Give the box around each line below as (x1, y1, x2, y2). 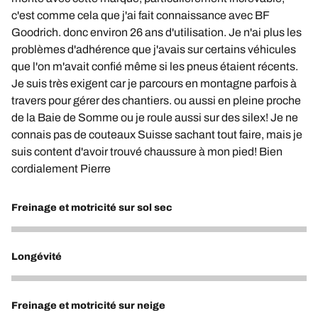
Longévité (11, 251, 62, 263)
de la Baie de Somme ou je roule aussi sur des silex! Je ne (11, 111, 298, 124)
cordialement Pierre (11, 163, 111, 175)
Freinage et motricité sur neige (11, 300, 165, 312)
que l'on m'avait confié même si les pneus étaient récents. (11, 60, 298, 73)
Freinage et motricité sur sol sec (11, 202, 172, 214)
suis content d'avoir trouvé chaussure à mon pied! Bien (11, 146, 283, 158)
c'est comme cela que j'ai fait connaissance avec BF (11, 9, 269, 22)
